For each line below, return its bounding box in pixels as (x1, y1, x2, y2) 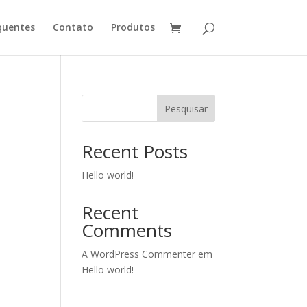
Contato (52, 21, 93, 34)
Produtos (110, 21, 155, 34)
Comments (82, 218, 173, 243)
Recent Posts (82, 139, 188, 164)
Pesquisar (164, 101, 208, 115)
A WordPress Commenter (82, 247, 196, 260)
